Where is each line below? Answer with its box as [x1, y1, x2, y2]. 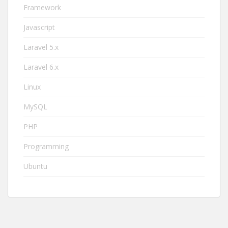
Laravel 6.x [23, 62, 59, 72]
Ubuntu [23, 161, 47, 171]
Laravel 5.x [23, 42, 59, 52]
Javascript [23, 22, 55, 32]
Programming [23, 141, 69, 151]
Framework [23, 3, 61, 12]
